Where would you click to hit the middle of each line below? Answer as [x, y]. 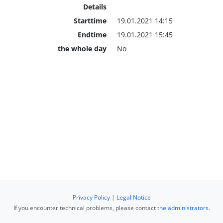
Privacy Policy [91, 197]
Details [95, 6]
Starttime [90, 20]
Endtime [92, 34]
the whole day [82, 48]
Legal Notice [133, 197]
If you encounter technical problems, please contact [85, 208]
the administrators [183, 208]
